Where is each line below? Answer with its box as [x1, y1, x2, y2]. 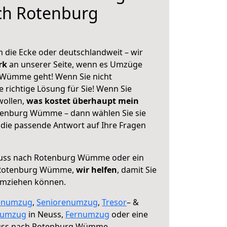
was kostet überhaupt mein [26, 95, 139, 106]
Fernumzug [65, 209, 109, 220]
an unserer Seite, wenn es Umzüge [9, 59, 142, 70]
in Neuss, [26, 209, 65, 220]
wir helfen [76, 164, 117, 175]
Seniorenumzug [36, 197, 98, 208]
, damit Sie [117, 164, 157, 175]
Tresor [102, 197, 127, 208]
